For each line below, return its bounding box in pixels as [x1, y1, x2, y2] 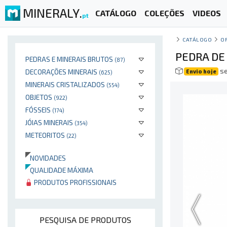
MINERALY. [23, 5, 82, 20]
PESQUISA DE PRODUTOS [39, 215, 131, 224]
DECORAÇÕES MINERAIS [25, 67, 99, 76]
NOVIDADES [25, 154, 66, 162]
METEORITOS [25, 131, 66, 139]
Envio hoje [186, 68, 217, 74]
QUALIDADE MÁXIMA [25, 166, 93, 174]
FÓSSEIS [25, 105, 52, 114]
